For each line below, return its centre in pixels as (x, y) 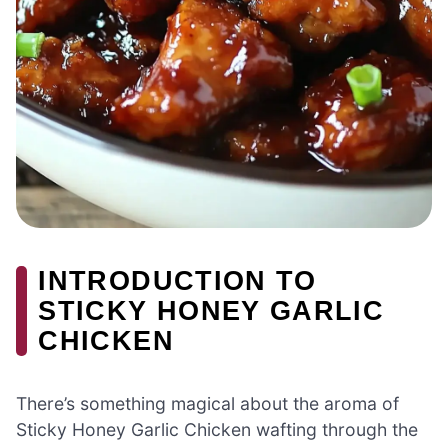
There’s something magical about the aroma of (207, 403)
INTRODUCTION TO (177, 280)
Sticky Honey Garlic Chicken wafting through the (217, 429)
